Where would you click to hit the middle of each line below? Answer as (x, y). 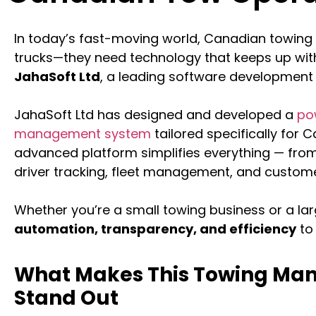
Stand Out (66, 298)
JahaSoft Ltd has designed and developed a (156, 115)
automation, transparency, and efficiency (155, 229)
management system (83, 134)
